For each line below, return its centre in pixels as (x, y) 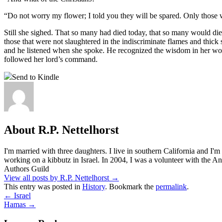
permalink (171, 186)
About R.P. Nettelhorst (61, 130)
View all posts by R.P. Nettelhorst (57, 177)
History (94, 186)
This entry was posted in (43, 186)
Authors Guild (27, 168)
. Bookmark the (130, 186)
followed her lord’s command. (51, 59)
